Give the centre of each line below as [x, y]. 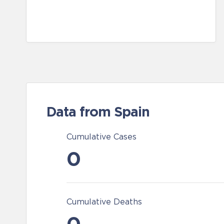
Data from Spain [98, 111]
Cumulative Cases [101, 136]
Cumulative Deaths [104, 201]
